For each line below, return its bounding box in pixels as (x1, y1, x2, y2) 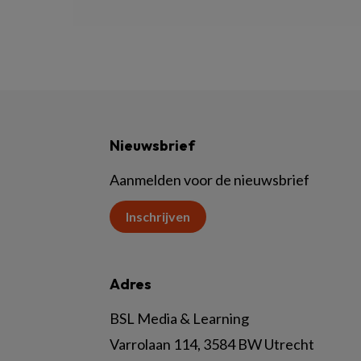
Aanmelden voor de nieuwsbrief (110, 171, 309, 189)
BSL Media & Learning (110, 309, 249, 327)
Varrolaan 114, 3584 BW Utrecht (110, 335, 314, 353)
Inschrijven (126, 209, 190, 224)
